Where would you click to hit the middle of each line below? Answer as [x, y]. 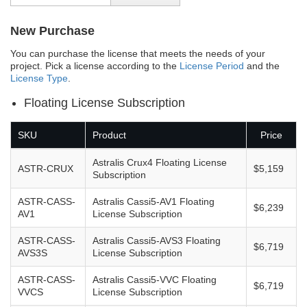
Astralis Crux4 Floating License [160, 162]
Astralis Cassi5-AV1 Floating [153, 201]
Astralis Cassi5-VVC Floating [155, 279]
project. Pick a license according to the [95, 65]
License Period [212, 65]
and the [262, 65]
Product [109, 135]
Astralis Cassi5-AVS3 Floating [157, 240]
